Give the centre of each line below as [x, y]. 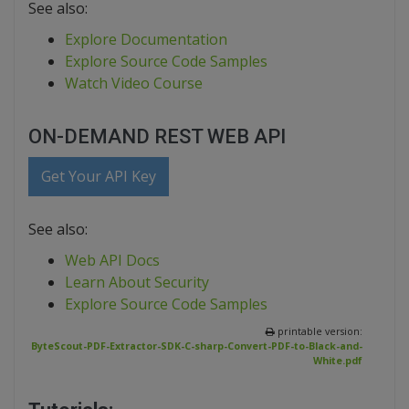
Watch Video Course [134, 84]
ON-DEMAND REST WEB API [157, 137]
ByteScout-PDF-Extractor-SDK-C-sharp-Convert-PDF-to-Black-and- [197, 346]
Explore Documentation [146, 40]
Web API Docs [112, 261]
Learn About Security [137, 283]
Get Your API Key [99, 177]
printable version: [319, 332]
